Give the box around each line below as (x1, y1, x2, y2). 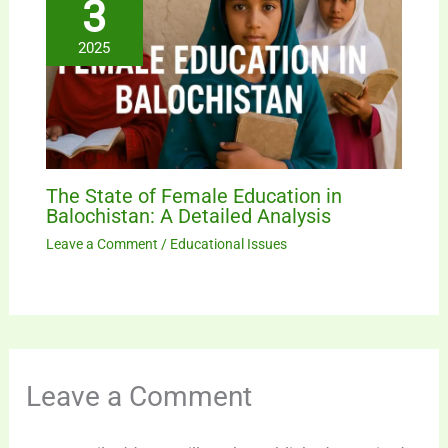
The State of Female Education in (45, 184, 342, 209)
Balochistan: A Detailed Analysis (45, 204, 331, 229)
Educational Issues (169, 236, 287, 253)
